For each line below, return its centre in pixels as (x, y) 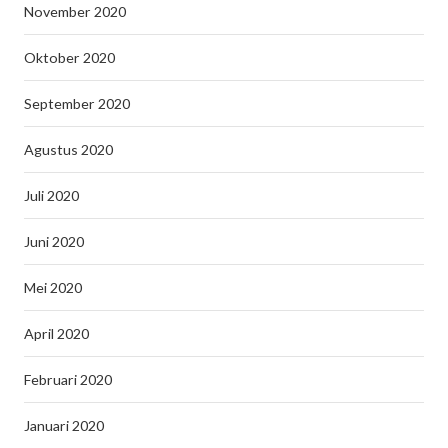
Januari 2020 (64, 425)
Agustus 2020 (68, 149)
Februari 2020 (68, 379)
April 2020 (56, 333)
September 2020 (77, 103)
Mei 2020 (53, 287)
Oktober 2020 (69, 57)
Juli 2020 (51, 195)
